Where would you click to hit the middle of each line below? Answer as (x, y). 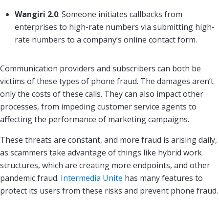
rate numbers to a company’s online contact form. (106, 39)
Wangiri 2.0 (36, 14)
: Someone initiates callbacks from (120, 14)
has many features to (163, 178)
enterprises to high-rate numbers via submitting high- (115, 27)
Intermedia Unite (92, 178)
